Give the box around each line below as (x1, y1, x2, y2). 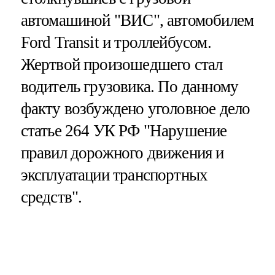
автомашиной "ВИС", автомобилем (20, 10, 254, 29)
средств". (20, 187, 82, 206)
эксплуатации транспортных (20, 165, 208, 184)
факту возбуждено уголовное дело (20, 99, 250, 118)
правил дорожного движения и (20, 143, 224, 162)
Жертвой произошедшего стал (20, 55, 223, 74)
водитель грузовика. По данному (20, 77, 239, 96)
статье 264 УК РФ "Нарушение (20, 121, 227, 140)
